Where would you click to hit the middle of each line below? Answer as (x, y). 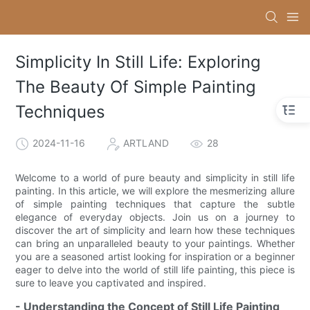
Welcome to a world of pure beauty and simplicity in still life (155, 177)
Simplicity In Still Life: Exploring (138, 62)
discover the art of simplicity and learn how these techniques (155, 230)
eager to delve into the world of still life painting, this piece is (155, 269)
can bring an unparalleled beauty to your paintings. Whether (155, 243)
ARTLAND (146, 143)
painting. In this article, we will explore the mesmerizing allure (155, 190)
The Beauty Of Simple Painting (136, 87)
